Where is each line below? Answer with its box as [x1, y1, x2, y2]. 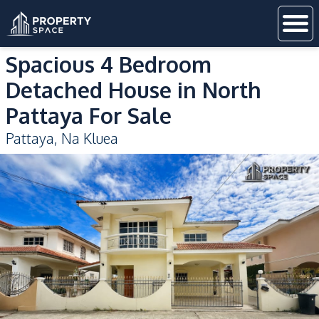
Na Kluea [61, 129, 118, 147]
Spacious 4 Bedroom [6, 51, 211, 78]
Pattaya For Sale [6, 102, 172, 129]
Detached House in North [6, 76, 261, 103]
